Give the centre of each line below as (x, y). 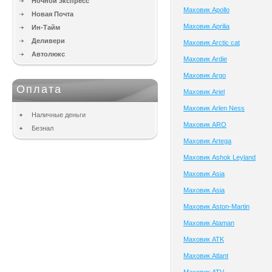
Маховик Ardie (205, 59)
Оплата (39, 89)
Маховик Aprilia (206, 26)
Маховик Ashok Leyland (219, 157)
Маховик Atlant (206, 256)
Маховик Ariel (204, 92)
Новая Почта (53, 14)
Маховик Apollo (206, 10)
